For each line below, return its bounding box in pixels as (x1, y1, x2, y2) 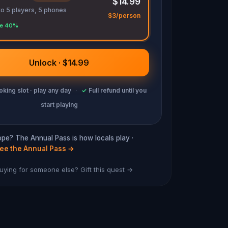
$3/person (107, 11, 140, 19)
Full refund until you (89, 87, 147, 94)
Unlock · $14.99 (29, 58, 89, 68)
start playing (40, 101, 78, 108)
